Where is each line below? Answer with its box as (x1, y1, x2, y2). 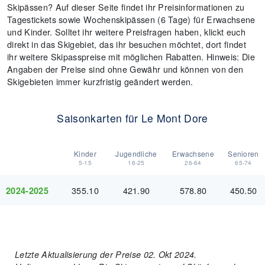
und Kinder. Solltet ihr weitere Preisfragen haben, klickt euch (7, 25, 245, 38)
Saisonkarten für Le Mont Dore (57, 111, 208, 125)
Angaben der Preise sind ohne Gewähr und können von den (7, 63, 244, 75)
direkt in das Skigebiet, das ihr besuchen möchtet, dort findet (7, 38, 246, 50)
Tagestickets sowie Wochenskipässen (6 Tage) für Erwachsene (7, 13, 256, 25)
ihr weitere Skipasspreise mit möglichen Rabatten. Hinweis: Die (7, 50, 255, 63)
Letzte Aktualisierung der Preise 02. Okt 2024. (15, 248, 197, 260)
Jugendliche (115, 148, 157, 159)
